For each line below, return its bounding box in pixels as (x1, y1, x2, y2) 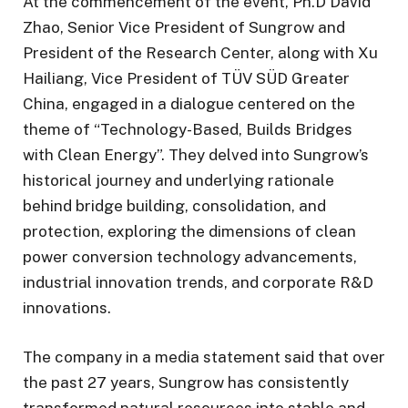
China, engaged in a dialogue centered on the (23, 94, 355, 113)
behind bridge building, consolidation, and (23, 196, 326, 215)
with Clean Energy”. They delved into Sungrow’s (23, 145, 369, 164)
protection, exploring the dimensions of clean (23, 221, 356, 240)
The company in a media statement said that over (23, 347, 385, 366)
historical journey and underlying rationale (23, 170, 334, 189)
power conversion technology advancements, (23, 247, 357, 266)
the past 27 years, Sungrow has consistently (23, 372, 349, 392)
